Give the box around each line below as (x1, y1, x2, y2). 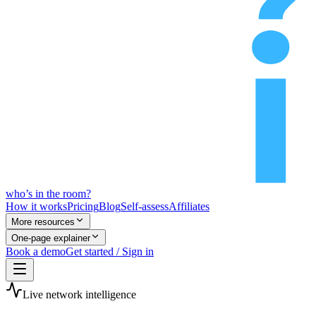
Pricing (67, 200, 99, 212)
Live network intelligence (23, 288, 136, 300)
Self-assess (121, 200, 169, 212)
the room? (44, 188, 91, 200)
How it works (6, 200, 67, 212)
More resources (11, 217, 75, 227)
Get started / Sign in (66, 245, 154, 257)
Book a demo (6, 245, 66, 257)
